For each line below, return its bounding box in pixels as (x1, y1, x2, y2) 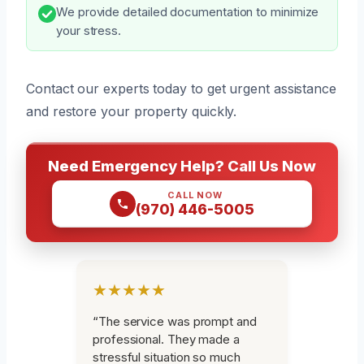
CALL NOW (167, 188, 223, 201)
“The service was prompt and (93, 313, 257, 329)
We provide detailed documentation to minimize (56, 4, 319, 19)
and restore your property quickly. (26, 102, 237, 119)
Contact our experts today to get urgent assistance (26, 80, 337, 97)
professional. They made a (93, 331, 240, 347)
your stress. (56, 23, 122, 38)
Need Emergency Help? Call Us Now (48, 156, 316, 175)
